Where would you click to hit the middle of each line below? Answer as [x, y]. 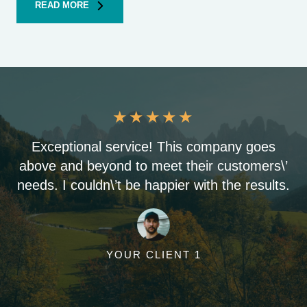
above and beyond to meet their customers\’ [153, 166]
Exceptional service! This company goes [153, 147]
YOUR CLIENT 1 [153, 255]
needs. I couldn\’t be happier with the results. [153, 185]
